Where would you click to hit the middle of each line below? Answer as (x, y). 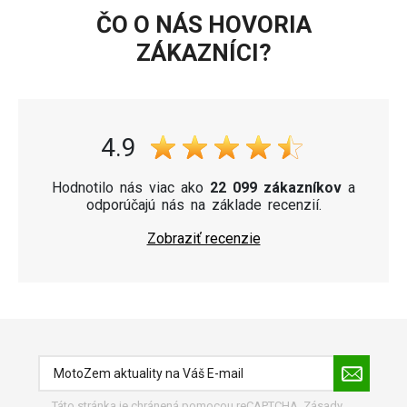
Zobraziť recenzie (203, 238)
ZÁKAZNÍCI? (203, 52)
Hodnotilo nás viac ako (131, 187)
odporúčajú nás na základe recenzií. (203, 204)
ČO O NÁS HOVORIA (203, 24)
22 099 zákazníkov (276, 187)
